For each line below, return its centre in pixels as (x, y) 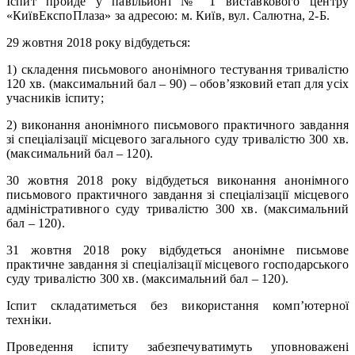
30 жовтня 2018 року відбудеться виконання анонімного (177, 180)
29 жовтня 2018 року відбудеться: (99, 42)
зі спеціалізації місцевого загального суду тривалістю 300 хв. (177, 139)
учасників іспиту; (55, 97)
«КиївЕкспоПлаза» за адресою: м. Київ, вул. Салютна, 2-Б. (168, 15)
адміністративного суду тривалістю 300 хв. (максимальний (177, 208)
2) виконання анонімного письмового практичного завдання (177, 124)
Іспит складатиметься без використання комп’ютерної (177, 305)
